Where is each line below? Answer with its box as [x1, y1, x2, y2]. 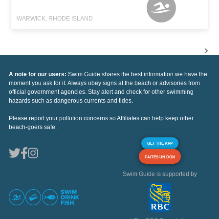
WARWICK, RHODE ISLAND [17, 15, 93, 22]
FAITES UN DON [145, 154, 175, 160]
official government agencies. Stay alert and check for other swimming [9, 88, 194, 96]
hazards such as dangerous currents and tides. [9, 97, 133, 105]
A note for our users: [9, 71, 68, 78]
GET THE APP [147, 141, 173, 146]
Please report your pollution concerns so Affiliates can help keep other [9, 115, 194, 122]
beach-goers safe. [9, 124, 57, 131]
